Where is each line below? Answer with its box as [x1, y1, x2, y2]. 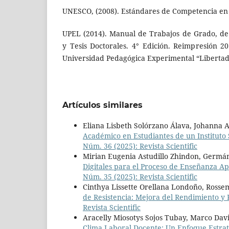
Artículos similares [62, 100, 143, 110]
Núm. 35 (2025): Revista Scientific [83, 172, 197, 182]
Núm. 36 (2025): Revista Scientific [83, 141, 197, 151]
